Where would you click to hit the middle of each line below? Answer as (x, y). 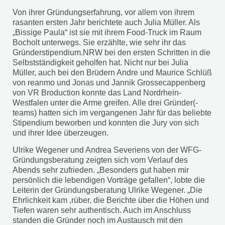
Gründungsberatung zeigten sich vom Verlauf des (100, 160)
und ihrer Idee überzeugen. (61, 133)
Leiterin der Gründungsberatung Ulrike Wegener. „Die (107, 190)
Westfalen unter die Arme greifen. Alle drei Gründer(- (105, 102)
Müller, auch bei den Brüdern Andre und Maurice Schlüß (112, 72)
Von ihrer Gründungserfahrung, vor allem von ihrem (103, 12)
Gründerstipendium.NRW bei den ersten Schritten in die (111, 52)
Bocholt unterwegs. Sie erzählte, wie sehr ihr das (99, 42)
